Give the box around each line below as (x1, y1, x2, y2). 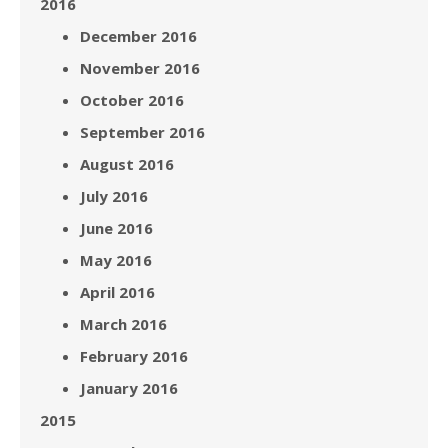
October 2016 (80, 89, 184, 110)
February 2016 (80, 345, 188, 366)
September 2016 (80, 121, 205, 142)
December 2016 (80, 25, 197, 46)
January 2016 (80, 377, 178, 398)
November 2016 (80, 57, 200, 78)
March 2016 (80, 313, 167, 334)
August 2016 (80, 153, 174, 174)
